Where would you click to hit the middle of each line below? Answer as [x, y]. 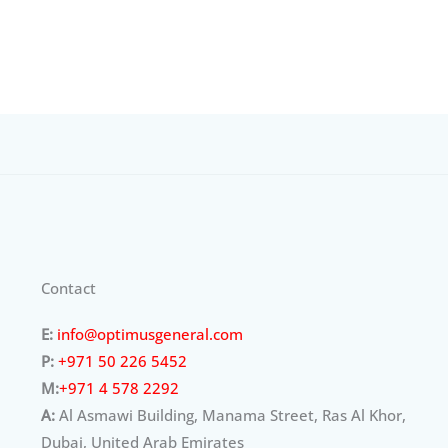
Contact [68, 287]
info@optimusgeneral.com [149, 333]
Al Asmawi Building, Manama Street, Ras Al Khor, [230, 414]
